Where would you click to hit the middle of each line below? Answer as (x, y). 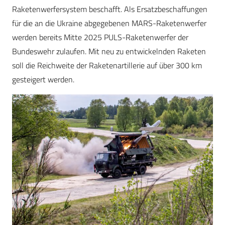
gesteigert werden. (43, 80)
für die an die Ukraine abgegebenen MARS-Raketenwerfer (109, 23)
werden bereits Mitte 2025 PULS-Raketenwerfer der (100, 37)
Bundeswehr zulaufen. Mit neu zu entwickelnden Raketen (109, 51)
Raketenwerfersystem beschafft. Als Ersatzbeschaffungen (110, 9)
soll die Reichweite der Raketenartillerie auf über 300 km (107, 66)
